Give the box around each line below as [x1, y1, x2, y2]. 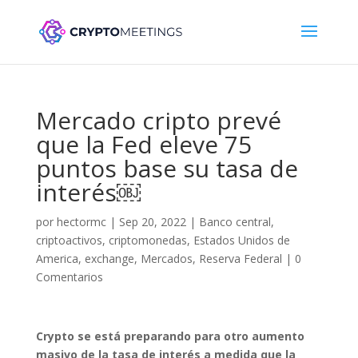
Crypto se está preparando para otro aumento [35, 328, 304, 344]
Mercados [140, 251, 193, 266]
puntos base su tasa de [35, 152, 298, 185]
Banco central [198, 214, 271, 229]
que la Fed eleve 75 [35, 128, 252, 161]
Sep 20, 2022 [118, 214, 186, 229]
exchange [84, 251, 134, 266]
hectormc [56, 214, 106, 229]
